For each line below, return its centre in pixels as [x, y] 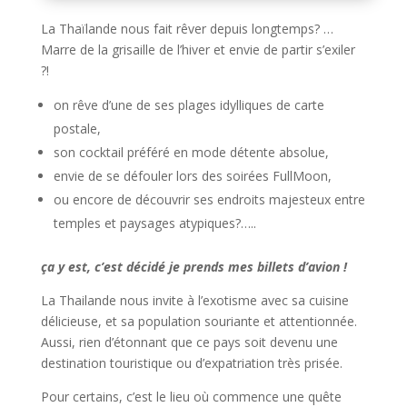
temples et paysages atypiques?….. [154, 223]
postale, [77, 128]
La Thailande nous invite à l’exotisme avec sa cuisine [194, 300]
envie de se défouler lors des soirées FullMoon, [192, 175]
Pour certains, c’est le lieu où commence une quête [191, 396]
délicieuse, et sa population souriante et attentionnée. [199, 321]
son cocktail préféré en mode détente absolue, [191, 152]
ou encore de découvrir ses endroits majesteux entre [209, 199]
